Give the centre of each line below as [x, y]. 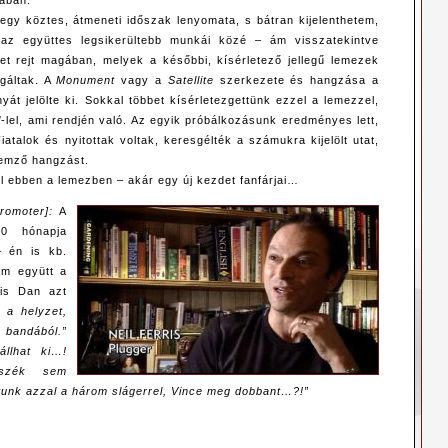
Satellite [190, 80]
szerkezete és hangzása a [296, 80]
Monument [86, 80]
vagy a [141, 80]
